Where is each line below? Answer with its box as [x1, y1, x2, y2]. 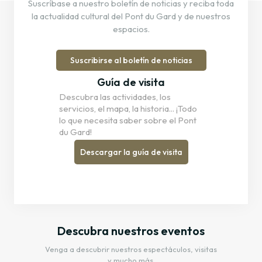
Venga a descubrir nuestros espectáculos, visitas [45, 244, 217, 254]
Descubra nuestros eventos [57, 223, 205, 239]
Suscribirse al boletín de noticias [70, 54, 192, 65]
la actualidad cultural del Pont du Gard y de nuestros [32, 10, 230, 22]
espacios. [112, 23, 150, 35]
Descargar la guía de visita [80, 147, 182, 158]
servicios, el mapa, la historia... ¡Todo [59, 103, 197, 115]
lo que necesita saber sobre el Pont [59, 115, 196, 126]
